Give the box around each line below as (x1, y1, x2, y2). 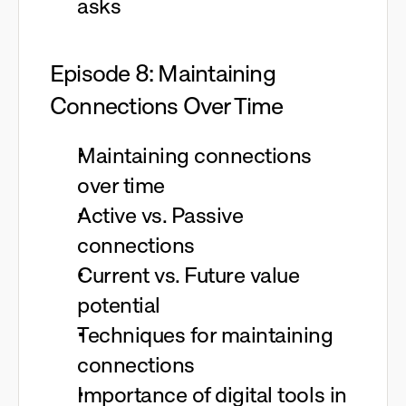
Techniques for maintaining (77, 321, 333, 349)
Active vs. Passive (77, 201, 244, 229)
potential (77, 291, 160, 319)
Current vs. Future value (77, 261, 300, 289)
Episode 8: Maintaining (50, 58, 275, 89)
